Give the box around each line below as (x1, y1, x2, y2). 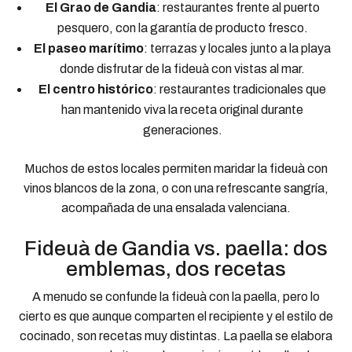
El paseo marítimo (34, 41, 144, 55)
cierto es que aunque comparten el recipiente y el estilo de (19, 309, 333, 323)
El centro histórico (38, 82, 153, 96)
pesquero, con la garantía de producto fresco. (57, 20, 308, 35)
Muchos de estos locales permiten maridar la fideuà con (24, 161, 328, 175)
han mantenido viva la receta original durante (61, 102, 303, 116)
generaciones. (142, 123, 222, 137)
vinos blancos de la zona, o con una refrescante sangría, (24, 181, 328, 195)
